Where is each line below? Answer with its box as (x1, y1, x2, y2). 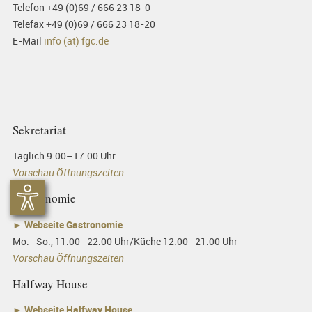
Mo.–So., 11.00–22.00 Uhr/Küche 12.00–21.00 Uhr (12, 234, 237, 248)
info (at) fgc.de (43, 33, 109, 47)
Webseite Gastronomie (24, 217, 123, 231)
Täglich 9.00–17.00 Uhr (12, 149, 116, 163)
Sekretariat (12, 122, 66, 139)
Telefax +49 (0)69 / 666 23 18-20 (12, 17, 155, 31)
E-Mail (12, 33, 44, 47)
